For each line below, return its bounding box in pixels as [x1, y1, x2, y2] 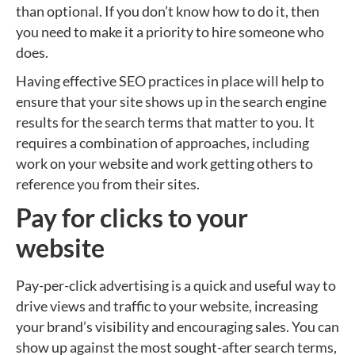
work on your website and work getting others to [16, 155, 313, 172]
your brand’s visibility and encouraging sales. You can [16, 318, 339, 335]
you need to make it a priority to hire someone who [16, 23, 324, 40]
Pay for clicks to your [16, 202, 248, 233]
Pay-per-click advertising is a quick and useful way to [16, 277, 336, 294]
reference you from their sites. [16, 175, 200, 193]
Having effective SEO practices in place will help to [16, 72, 324, 90]
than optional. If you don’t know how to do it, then [16, 2, 319, 20]
